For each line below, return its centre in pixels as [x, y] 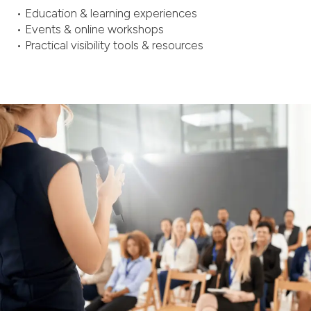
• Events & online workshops [90, 29]
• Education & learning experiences [107, 13]
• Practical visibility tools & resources [110, 45]
